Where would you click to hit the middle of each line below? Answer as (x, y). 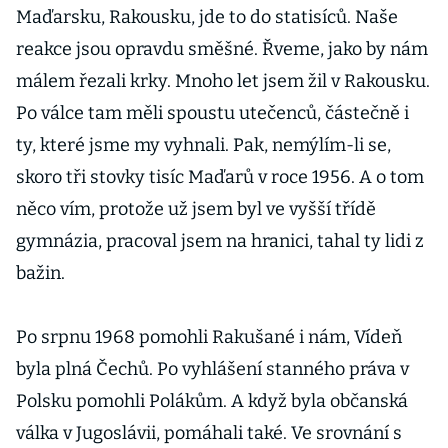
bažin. (40, 273)
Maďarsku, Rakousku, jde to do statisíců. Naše (207, 17)
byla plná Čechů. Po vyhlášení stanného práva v (212, 369)
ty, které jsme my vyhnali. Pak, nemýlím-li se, (203, 145)
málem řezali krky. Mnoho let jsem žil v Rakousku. (223, 81)
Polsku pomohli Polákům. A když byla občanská (212, 401)
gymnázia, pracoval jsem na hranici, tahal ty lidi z (220, 241)
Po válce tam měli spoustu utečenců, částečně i (212, 113)
